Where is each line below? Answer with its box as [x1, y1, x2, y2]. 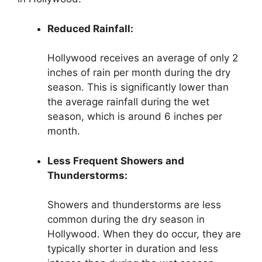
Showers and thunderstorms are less [47, 199, 221, 211]
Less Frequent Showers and [47, 154, 184, 167]
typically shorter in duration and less [47, 243, 218, 255]
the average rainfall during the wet [47, 96, 209, 108]
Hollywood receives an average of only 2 [47, 52, 238, 64]
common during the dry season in [47, 213, 205, 226]
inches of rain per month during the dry [47, 67, 230, 79]
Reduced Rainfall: [47, 22, 133, 35]
